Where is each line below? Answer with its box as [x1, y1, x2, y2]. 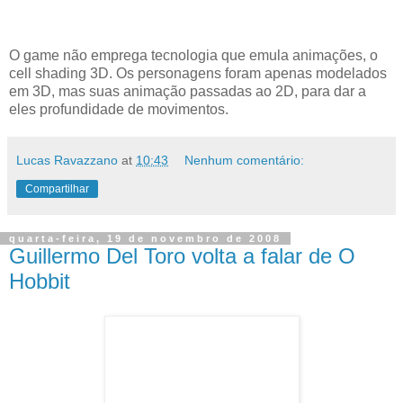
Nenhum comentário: [184, 153, 305, 168]
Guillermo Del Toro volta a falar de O [9, 244, 355, 269]
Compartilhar [25, 183, 89, 196]
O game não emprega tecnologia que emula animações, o [9, 48, 378, 64]
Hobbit [9, 269, 70, 294]
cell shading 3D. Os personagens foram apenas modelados [9, 66, 387, 82]
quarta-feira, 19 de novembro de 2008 [9, 233, 282, 245]
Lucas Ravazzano [16, 153, 118, 168]
